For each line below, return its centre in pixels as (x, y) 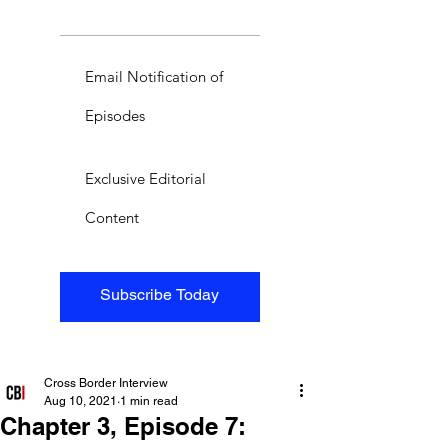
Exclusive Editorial (145, 178)
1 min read (149, 400)
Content (112, 217)
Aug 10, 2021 (80, 400)
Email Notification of (154, 76)
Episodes (115, 115)
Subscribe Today (160, 294)
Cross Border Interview (106, 382)
